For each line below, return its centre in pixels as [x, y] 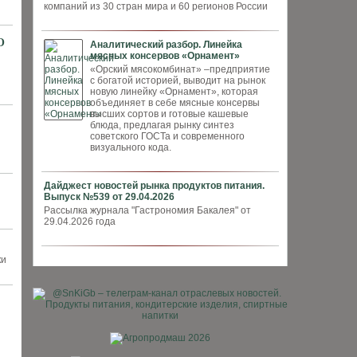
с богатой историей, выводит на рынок [178, 80]
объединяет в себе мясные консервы [175, 103]
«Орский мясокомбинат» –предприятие [180, 69]
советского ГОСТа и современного [167, 136]
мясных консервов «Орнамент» [165, 56]
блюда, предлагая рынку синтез [162, 125]
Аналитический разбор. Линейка [166, 45]
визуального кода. [131, 147]
